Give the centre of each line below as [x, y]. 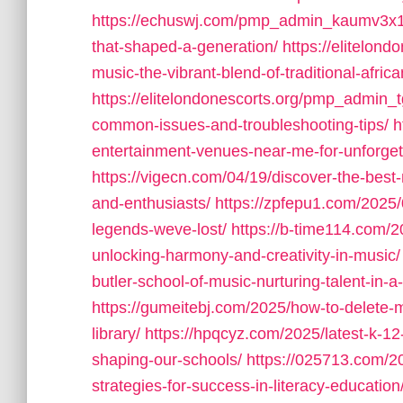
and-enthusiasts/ [151, 203]
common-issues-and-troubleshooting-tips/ [240, 125]
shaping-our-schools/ [167, 360]
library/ [116, 334]
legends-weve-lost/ [159, 229]
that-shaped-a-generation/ [185, 47]
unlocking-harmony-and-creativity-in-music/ [246, 255]
